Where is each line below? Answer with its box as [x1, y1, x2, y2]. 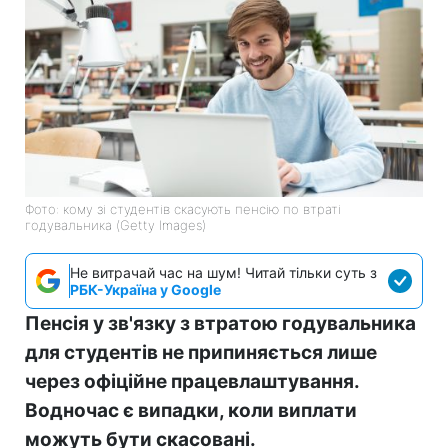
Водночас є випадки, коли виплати [25, 398, 357, 422]
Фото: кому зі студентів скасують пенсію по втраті [25, 200, 341, 217]
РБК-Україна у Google [70, 280, 221, 298]
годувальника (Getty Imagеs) [25, 216, 206, 233]
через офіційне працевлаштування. [25, 369, 359, 393]
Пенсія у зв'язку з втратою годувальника [25, 311, 416, 335]
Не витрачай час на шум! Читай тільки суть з [70, 263, 377, 281]
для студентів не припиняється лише [25, 340, 377, 364]
